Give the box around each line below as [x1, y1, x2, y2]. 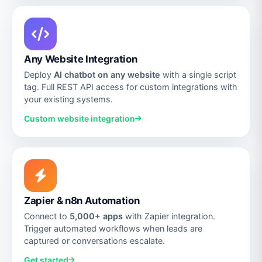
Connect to [24, 211, 70, 221]
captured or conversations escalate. [24, 235, 165, 246]
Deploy [24, 69, 54, 80]
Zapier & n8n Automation [24, 195, 140, 207]
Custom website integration [24, 113, 135, 123]
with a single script [160, 69, 236, 80]
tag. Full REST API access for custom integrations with [24, 81, 237, 92]
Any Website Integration [24, 53, 137, 65]
